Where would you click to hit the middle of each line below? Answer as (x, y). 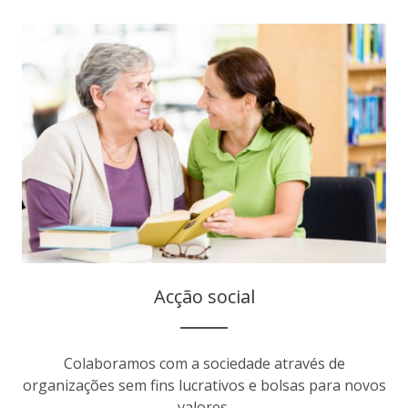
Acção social (204, 296)
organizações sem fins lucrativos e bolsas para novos (204, 385)
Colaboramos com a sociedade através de (204, 363)
